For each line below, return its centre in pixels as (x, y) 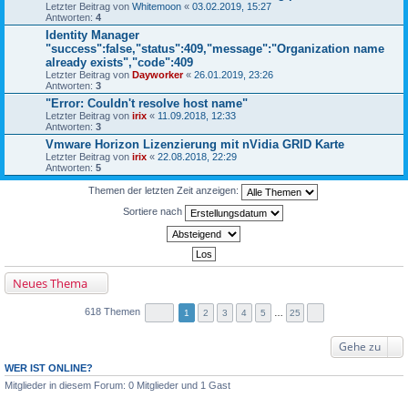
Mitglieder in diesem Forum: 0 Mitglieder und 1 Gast (117, 385)
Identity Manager (92, 35)
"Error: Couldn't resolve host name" (147, 103)
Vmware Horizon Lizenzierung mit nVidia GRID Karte (195, 144)
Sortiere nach (154, 212)
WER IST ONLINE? (49, 367)
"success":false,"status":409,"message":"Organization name (215, 48)
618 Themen (113, 311)
